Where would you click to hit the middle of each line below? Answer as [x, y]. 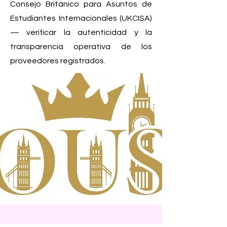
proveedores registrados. [58, 61]
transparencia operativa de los [81, 47]
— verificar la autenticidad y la [81, 32]
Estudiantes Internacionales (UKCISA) [81, 18]
